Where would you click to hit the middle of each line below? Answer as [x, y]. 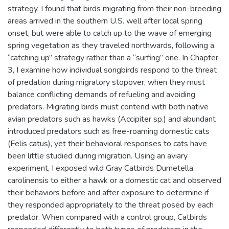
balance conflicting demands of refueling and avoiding [101, 94]
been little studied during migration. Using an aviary [98, 156]
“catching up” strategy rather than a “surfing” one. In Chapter [113, 58]
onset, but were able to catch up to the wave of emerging [110, 33]
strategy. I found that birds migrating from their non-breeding [114, 8]
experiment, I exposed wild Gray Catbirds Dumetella [100, 168]
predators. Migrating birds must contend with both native [108, 107]
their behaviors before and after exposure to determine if [108, 192]
